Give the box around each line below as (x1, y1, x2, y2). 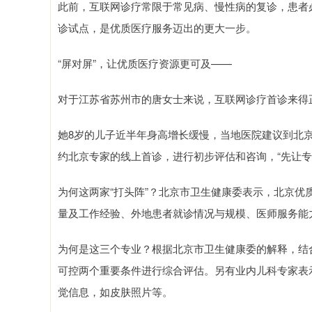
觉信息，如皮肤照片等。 (58, 284, 173, 299)
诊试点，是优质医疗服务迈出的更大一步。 (58, 20, 256, 35)
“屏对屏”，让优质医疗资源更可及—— (58, 56, 232, 70)
